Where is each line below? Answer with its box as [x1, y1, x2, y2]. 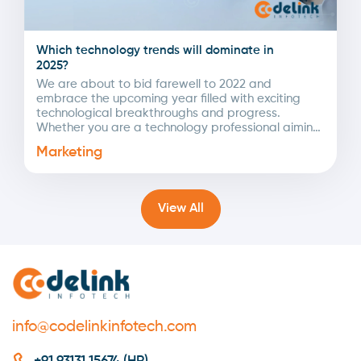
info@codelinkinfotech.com [12, 318, 197, 334]
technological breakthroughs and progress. [36, 107, 280, 120]
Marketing [36, 145, 102, 160]
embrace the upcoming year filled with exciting [36, 93, 301, 106]
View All [189, 202, 204, 216]
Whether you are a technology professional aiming [36, 122, 321, 135]
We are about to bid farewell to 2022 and [36, 78, 272, 91]
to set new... [36, 136, 105, 149]
